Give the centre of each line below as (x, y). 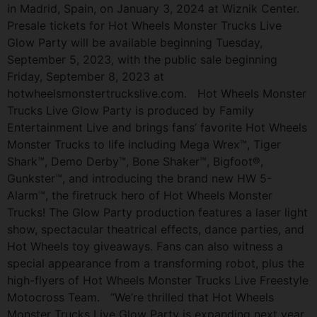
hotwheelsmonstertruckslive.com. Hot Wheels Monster (157, 93)
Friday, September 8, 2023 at (86, 76)
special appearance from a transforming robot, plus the (156, 263)
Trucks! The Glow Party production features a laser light (157, 212)
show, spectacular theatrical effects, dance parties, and (156, 229)
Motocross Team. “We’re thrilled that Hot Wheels (140, 297)
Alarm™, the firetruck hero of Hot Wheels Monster (140, 195)
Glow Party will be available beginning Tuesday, (135, 42)
